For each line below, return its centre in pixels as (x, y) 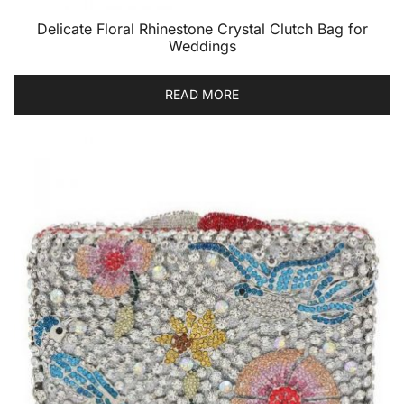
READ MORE (202, 94)
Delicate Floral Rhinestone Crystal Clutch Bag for (202, 29)
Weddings (202, 46)
